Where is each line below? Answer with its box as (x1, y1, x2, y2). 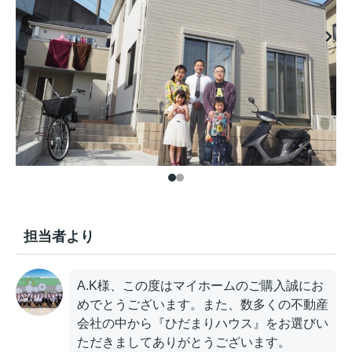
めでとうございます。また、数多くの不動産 (77, 297, 328, 311)
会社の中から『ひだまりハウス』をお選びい (77, 316, 328, 330)
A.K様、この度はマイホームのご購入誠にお (77, 278, 324, 292)
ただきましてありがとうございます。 (77, 335, 291, 349)
